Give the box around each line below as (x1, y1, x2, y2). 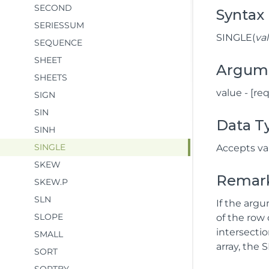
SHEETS (34, 72, 67, 83)
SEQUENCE (34, 37, 82, 48)
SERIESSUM (34, 20, 84, 31)
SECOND (34, 2, 72, 13)
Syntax (216, 6, 265, 23)
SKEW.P (34, 177, 68, 187)
